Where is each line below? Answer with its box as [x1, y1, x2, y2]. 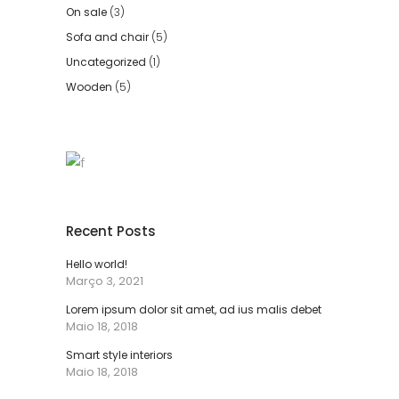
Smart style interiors [66, 346, 173, 362]
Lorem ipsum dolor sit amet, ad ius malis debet [66, 301, 322, 317]
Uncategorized [66, 53, 146, 69]
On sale [66, 4, 107, 20]
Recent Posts [66, 221, 156, 240]
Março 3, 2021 [66, 272, 143, 289]
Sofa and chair [66, 28, 149, 45]
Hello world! [66, 256, 127, 272]
